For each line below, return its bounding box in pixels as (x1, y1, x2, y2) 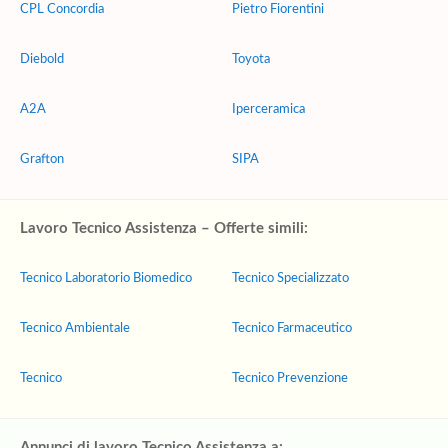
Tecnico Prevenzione (232, 372, 348, 385)
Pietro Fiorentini (232, 3, 324, 16)
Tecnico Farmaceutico (232, 322, 352, 335)
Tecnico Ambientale (20, 322, 130, 335)
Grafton (20, 153, 64, 166)
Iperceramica (232, 103, 305, 116)
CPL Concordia (20, 3, 104, 16)
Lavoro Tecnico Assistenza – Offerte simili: (20, 221, 308, 236)
